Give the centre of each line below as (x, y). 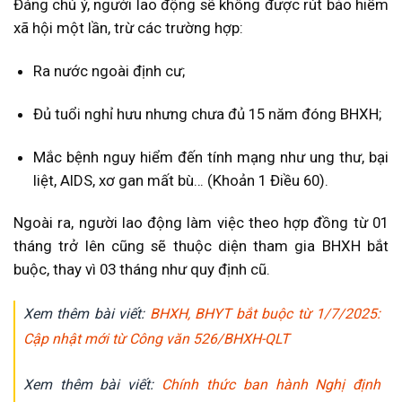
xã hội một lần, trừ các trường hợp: (128, 28)
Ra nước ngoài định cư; (109, 70)
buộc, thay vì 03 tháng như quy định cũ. (142, 270)
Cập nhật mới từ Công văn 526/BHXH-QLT (156, 339)
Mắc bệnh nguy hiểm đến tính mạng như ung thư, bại (210, 157)
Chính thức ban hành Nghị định (271, 385)
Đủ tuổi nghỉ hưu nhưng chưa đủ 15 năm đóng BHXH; (207, 114)
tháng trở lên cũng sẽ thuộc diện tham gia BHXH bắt (201, 246)
